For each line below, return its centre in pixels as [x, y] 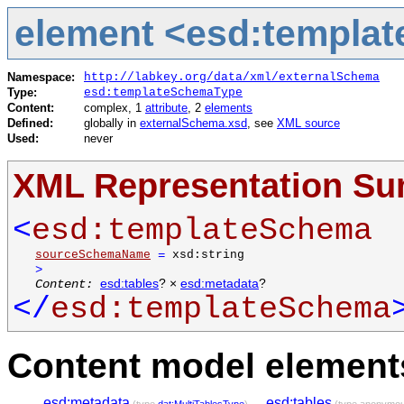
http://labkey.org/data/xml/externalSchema [232, 77]
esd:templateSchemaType [163, 92]
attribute [166, 107]
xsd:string [208, 254]
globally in [112, 123]
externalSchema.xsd [193, 123]
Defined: [30, 123]
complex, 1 [115, 107]
